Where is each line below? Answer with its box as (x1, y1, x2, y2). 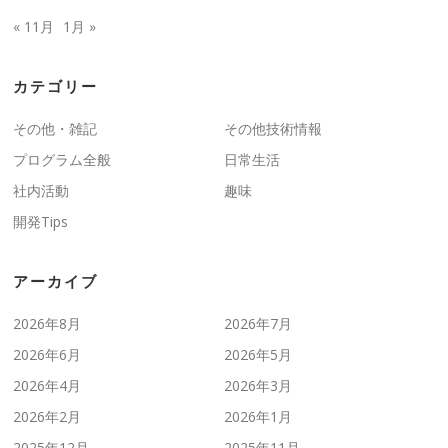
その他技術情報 (224, 119, 322, 139)
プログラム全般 (13, 150, 112, 170)
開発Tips (13, 212, 69, 232)
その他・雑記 (13, 119, 98, 139)
